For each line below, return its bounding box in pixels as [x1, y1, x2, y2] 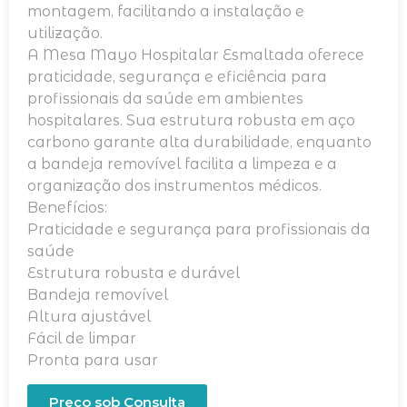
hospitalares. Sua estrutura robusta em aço [27, 111, 355, 129]
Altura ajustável [27, 307, 151, 325]
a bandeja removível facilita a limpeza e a [27, 154, 337, 173]
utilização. [27, 24, 103, 42]
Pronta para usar [27, 351, 158, 369]
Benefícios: [27, 198, 107, 216]
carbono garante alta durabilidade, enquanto [27, 133, 372, 151]
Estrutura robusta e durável [27, 263, 240, 282]
